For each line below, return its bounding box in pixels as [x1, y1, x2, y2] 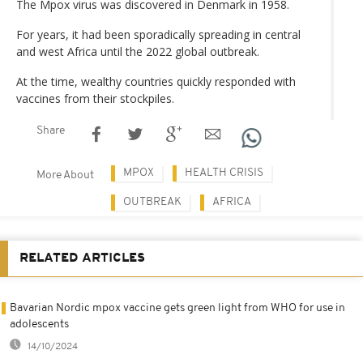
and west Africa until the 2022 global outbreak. [16, 43, 259, 59]
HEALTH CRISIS [185, 166, 263, 179]
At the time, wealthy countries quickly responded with [16, 73, 296, 89]
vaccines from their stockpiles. [16, 90, 174, 106]
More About [36, 169, 94, 181]
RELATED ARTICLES [19, 251, 145, 265]
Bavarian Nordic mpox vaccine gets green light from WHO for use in [10, 301, 345, 314]
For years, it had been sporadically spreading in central [16, 26, 301, 42]
